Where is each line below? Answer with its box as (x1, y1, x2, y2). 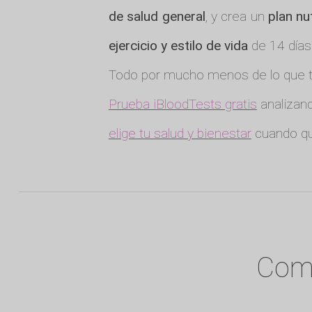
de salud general (108, 8, 205, 25)
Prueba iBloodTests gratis (108, 96, 257, 113)
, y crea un (205, 8, 268, 25)
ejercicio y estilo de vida (108, 38, 248, 54)
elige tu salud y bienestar (108, 125, 251, 142)
